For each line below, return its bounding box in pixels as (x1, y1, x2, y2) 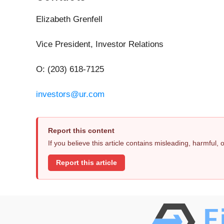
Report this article (56, 158, 117, 166)
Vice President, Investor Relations (36, 39, 163, 49)
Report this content (48, 126, 114, 135)
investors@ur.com (36, 89, 104, 99)
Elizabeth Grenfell (36, 14, 102, 24)
